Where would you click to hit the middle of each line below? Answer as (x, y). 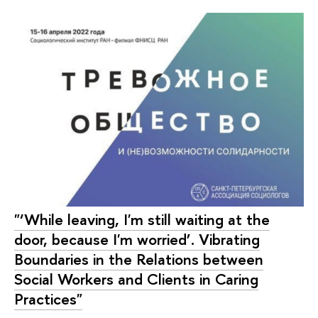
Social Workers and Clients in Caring (136, 279)
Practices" (48, 299)
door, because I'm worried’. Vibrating (137, 239)
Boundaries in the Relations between (139, 259)
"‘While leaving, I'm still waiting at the (142, 219)
